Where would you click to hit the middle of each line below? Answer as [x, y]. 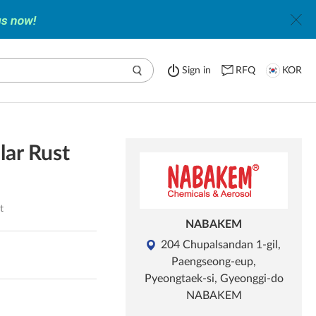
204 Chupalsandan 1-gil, [221, 245]
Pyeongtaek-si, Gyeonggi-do [214, 279]
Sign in [196, 71]
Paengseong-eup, [214, 262]
